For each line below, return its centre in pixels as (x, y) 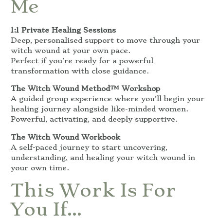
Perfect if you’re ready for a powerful (82, 61)
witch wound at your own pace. (71, 51)
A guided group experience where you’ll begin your (108, 99)
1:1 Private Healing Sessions (63, 30)
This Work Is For (93, 190)
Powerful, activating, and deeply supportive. (94, 119)
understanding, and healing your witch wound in (103, 157)
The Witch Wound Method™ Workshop (85, 89)
